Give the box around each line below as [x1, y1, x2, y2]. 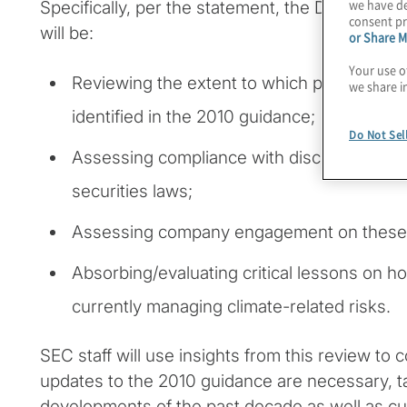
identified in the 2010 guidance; [72, 106, 315, 128]
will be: [40, 23, 94, 45]
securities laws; [72, 181, 193, 203]
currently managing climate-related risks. [72, 296, 391, 318]
